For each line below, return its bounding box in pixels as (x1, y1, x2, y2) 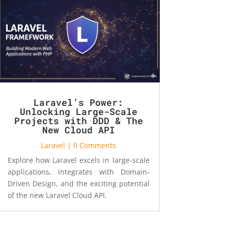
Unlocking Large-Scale (19, 105, 137, 118)
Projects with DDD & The (14, 114, 143, 127)
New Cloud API (42, 123, 115, 136)
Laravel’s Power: (34, 96, 124, 108)
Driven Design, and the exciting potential (7, 178, 150, 188)
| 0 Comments (65, 140, 117, 150)
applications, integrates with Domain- (7, 166, 150, 177)
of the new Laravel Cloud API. (7, 190, 107, 200)
